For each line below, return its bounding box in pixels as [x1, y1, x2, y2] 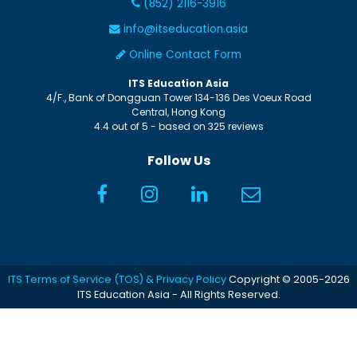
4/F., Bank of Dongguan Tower [45, 91, 192, 105]
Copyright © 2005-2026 [226, 273, 350, 287]
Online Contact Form [125, 47, 241, 63]
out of [108, 120, 142, 134]
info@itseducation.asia [120, 22, 248, 37]
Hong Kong [171, 105, 226, 120]
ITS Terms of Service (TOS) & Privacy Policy [7, 273, 226, 287]
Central [131, 105, 167, 120]
